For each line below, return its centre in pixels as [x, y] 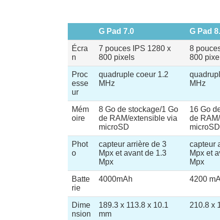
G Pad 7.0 [116, 31]
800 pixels [117, 57]
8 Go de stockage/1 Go [138, 109]
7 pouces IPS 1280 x [135, 48]
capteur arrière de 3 [133, 144]
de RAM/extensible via [138, 118]
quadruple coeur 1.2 [134, 74]
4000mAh [116, 179]
